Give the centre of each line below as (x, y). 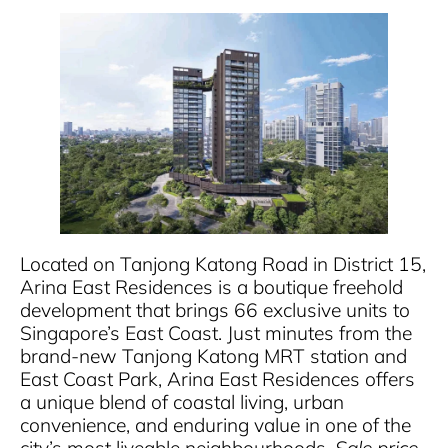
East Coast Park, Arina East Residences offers (217, 379)
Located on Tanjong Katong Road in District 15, (223, 264)
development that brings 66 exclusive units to (215, 310)
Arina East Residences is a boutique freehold (211, 287)
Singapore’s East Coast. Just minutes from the (216, 333)
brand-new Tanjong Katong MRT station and (213, 356)
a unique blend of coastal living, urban (182, 402)
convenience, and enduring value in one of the (215, 425)
